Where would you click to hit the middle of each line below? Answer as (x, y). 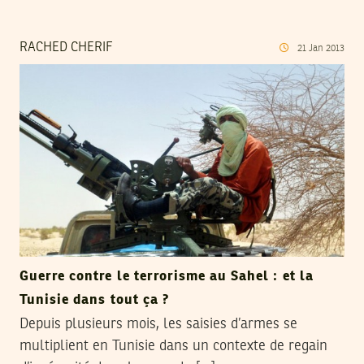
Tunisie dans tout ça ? (94, 301)
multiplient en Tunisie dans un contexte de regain (173, 347)
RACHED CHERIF (66, 48)
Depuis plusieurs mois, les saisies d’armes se (158, 325)
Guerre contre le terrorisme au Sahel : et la (167, 277)
